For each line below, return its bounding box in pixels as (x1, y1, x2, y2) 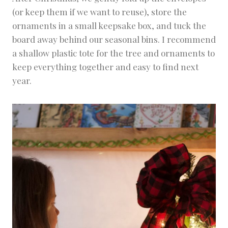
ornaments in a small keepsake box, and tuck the (12, 19, 206, 31)
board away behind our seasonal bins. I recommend (12, 33, 216, 45)
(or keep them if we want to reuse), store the (12, 6, 187, 17)
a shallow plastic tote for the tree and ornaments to (12, 47, 215, 59)
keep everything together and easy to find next (12, 61, 198, 72)
